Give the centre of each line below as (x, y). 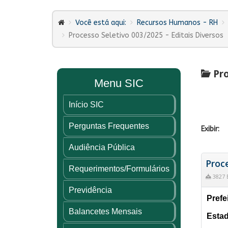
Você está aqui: (101, 22)
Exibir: (210, 129)
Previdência (90, 190)
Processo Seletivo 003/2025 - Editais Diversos (146, 35)
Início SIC (86, 104)
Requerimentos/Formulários (119, 168)
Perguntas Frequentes (109, 126)
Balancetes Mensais (105, 211)
